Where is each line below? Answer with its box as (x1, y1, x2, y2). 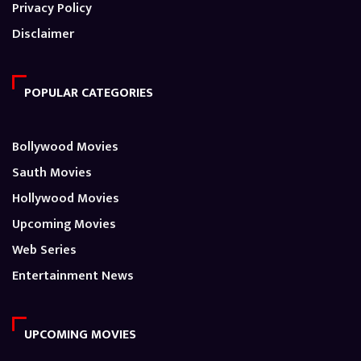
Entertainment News (12, 265, 134, 288)
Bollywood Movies (12, 136, 118, 159)
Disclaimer (12, 23, 74, 46)
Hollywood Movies (12, 188, 119, 210)
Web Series (12, 239, 77, 262)
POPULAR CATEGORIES (24, 82, 153, 105)
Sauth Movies (12, 162, 92, 185)
